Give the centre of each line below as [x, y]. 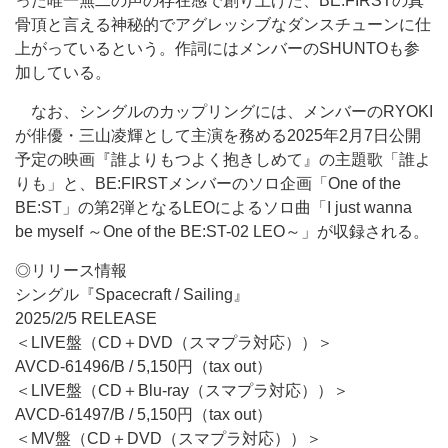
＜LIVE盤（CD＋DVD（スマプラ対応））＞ [174, 342]
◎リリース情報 [71, 270]
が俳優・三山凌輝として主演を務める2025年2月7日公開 [218, 135]
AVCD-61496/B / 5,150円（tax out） [143, 366]
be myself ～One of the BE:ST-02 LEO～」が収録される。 [222, 231]
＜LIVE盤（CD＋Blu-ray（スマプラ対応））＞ [182, 390]
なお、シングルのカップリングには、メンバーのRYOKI [224, 111]
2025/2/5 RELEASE [86, 318]
